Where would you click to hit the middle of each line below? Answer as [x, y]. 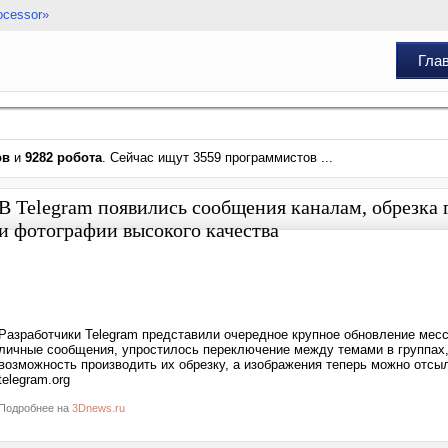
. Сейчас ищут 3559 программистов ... [217, 157]
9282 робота [63, 157]
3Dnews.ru [98, 408]
